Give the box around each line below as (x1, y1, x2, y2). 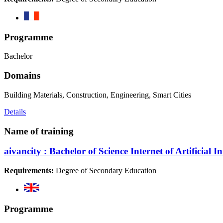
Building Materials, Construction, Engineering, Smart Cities (4, 90, 191, 99)
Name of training (4, 125, 74, 136)
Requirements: (4, 166, 54, 175)
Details (4, 107, 26, 116)
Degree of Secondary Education (54, 166, 156, 175)
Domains (4, 70, 40, 81)
